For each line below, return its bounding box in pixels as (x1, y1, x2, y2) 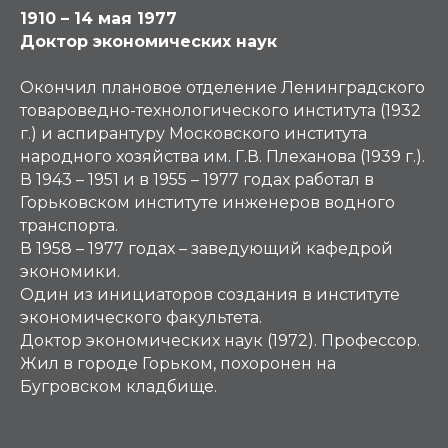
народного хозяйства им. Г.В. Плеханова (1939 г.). (20, 147, 425, 166)
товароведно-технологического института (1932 (20, 101, 421, 120)
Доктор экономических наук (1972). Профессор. (20, 331, 420, 350)
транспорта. (20, 216, 118, 235)
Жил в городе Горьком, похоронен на (20, 354, 336, 373)
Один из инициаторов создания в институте (20, 285, 400, 304)
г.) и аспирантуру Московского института (20, 124, 367, 143)
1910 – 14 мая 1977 (20, 9, 177, 28)
